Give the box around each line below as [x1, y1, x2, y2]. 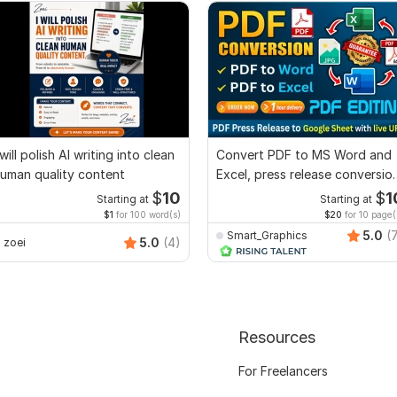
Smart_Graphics [227, 228, 307, 242]
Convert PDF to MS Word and [216, 147, 392, 163]
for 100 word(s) [113, 209, 181, 221]
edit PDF [216, 186, 267, 202]
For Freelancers [237, 363, 328, 379]
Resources [237, 328, 315, 347]
